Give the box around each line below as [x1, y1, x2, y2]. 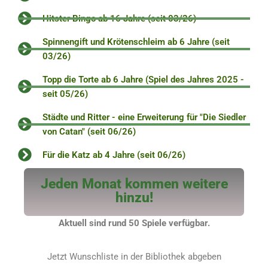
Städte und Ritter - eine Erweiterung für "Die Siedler [42, 111, 246, 123]
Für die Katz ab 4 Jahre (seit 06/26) [42, 149, 185, 160]
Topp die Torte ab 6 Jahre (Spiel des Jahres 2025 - [42, 74, 244, 85]
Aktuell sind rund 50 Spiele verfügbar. [58, 217, 210, 229]
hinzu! [115, 189, 153, 206]
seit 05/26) [42, 88, 88, 99]
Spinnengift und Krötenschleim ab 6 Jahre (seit [42, 36, 230, 47]
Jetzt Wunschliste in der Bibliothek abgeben [47, 251, 221, 262]
